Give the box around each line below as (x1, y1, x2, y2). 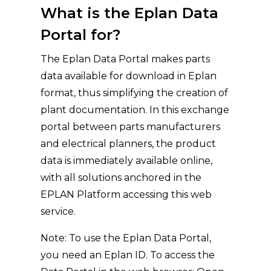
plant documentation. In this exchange (41, 104, 230, 116)
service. (41, 206, 76, 217)
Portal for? (41, 26, 121, 44)
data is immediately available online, (41, 155, 213, 166)
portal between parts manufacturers (41, 121, 221, 132)
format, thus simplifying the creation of (41, 87, 229, 99)
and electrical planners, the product (41, 138, 217, 149)
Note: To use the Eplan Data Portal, (41, 232, 212, 244)
